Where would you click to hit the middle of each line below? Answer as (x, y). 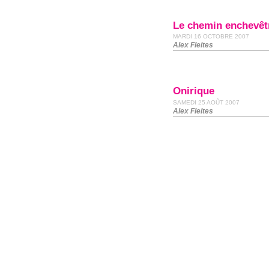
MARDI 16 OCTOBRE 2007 (211, 36)
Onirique (194, 91)
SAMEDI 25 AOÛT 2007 (206, 102)
